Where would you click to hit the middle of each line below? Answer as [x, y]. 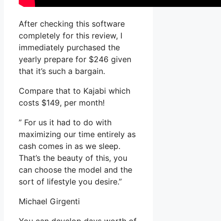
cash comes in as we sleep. [70, 146]
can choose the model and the [75, 170]
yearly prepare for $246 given [75, 59]
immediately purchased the [69, 48]
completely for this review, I [71, 36]
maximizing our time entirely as [77, 134]
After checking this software [72, 24]
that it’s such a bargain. [62, 71]
